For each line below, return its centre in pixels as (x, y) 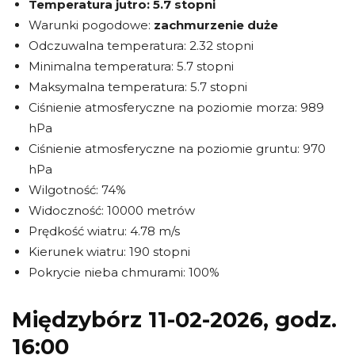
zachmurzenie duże (216, 25)
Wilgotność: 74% (77, 189)
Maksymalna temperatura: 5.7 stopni (138, 86)
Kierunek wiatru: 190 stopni (109, 251)
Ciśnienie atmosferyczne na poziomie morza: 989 (176, 107)
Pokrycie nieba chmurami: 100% (124, 272)
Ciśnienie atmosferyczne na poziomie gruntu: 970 (177, 148)
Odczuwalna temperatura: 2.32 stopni (141, 45)
